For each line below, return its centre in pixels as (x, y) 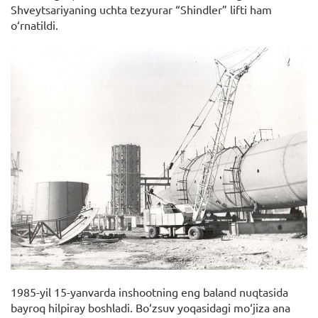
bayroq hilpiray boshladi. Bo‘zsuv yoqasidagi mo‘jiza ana (150, 307)
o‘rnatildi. (34, 25)
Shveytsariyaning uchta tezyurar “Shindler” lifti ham (141, 10)
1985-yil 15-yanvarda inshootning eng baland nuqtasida (149, 291)
